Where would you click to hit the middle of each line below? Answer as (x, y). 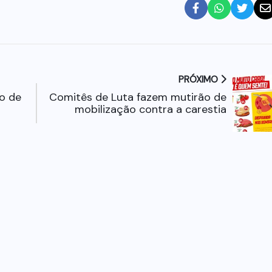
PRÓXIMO (199, 79)
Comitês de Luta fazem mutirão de (138, 97)
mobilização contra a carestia (150, 109)
